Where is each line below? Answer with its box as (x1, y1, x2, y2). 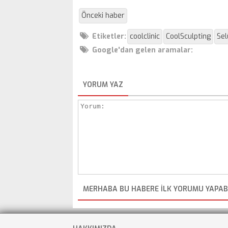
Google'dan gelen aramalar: (92, 45, 193, 55)
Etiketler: (92, 31, 126, 41)
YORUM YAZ (83, 79, 123, 90)
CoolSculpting (166, 31, 211, 41)
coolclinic (130, 31, 160, 41)
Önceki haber (81, 10, 125, 20)
